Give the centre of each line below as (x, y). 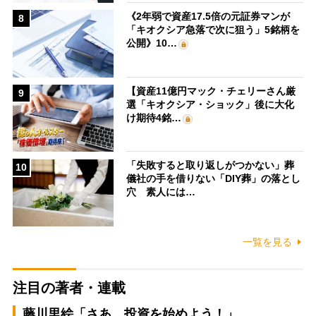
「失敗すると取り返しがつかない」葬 (211, 165)
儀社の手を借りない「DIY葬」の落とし (214, 179)
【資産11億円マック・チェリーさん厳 (211, 91)
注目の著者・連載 (69, 288)
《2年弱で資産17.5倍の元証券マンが (208, 17)
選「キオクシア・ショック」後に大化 (211, 104)
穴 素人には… (161, 192)
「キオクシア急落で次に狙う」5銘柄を (213, 30)
